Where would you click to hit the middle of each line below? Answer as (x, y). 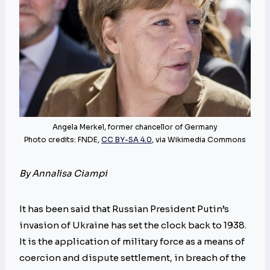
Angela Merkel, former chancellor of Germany (135, 127)
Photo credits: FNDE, (63, 140)
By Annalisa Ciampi (63, 174)
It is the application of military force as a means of (132, 242)
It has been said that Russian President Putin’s (124, 209)
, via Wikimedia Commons (199, 140)
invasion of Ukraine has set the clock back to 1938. (133, 225)
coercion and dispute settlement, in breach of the (133, 258)
